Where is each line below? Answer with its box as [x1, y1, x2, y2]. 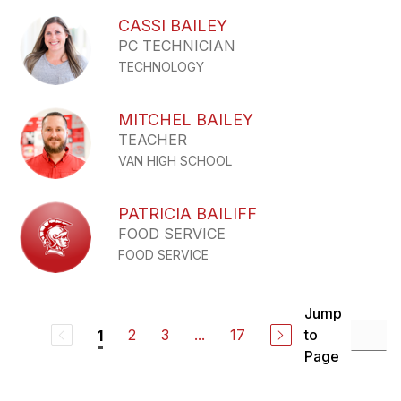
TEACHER [118, 131, 188, 149]
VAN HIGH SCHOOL [118, 153, 233, 168]
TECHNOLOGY [118, 59, 205, 74]
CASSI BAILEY [118, 16, 228, 35]
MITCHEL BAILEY [118, 110, 254, 129]
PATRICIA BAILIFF [118, 204, 258, 223]
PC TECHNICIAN [118, 37, 236, 55]
